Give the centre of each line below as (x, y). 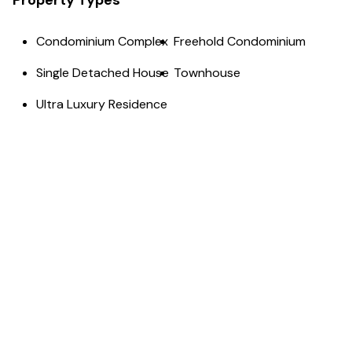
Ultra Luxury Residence (102, 104)
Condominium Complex (102, 42)
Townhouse (207, 73)
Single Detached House (103, 73)
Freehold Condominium (240, 42)
